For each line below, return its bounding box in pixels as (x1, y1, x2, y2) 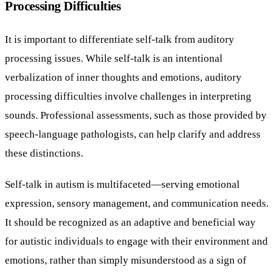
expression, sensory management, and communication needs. (5, 196, 268, 209)
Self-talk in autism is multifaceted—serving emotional (5, 177, 240, 190)
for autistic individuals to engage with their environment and (5, 234, 268, 247)
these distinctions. (5, 146, 83, 159)
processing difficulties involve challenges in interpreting (5, 89, 251, 102)
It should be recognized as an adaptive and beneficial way (5, 215, 256, 228)
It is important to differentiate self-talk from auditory (5, 32, 234, 45)
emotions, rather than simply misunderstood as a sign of (5, 253, 246, 266)
